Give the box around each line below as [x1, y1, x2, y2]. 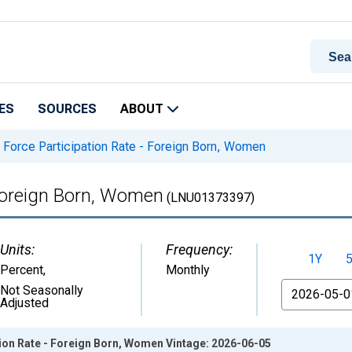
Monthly [166, 262, 210, 277]
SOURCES [38, 101, 97, 116]
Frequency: [166, 241, 233, 258]
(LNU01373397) [163, 190, 255, 205]
